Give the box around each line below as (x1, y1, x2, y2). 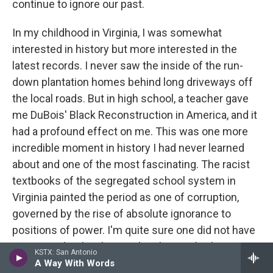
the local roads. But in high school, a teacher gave (12, 92, 249, 105)
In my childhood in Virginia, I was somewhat (12, 26, 222, 39)
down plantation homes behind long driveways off (12, 76, 253, 88)
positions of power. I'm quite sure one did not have (12, 224, 255, 236)
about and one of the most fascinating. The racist (12, 158, 250, 171)
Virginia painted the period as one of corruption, (12, 191, 239, 204)
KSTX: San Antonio (35, 248, 97, 257)
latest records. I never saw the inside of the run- (12, 59, 243, 72)
